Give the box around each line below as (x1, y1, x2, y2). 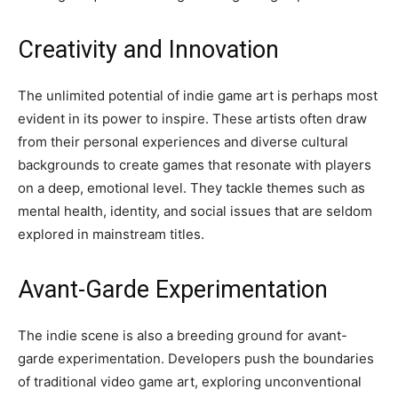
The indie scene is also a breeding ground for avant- (18, 327, 347, 344)
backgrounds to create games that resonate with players (18, 156, 371, 173)
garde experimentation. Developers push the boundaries (18, 350, 374, 367)
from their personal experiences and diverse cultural (18, 133, 348, 150)
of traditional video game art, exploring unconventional (18, 373, 362, 390)
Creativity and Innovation (18, 36, 279, 64)
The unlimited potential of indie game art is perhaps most (18, 87, 378, 104)
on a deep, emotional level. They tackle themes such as (18, 179, 365, 196)
